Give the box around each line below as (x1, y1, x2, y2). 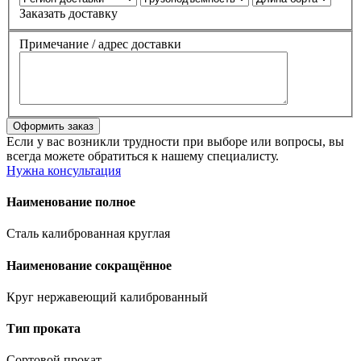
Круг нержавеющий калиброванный (6, 289, 208, 304)
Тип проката (6, 322, 81, 336)
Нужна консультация (6, 163, 121, 177)
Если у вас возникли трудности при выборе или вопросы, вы (6, 134, 344, 148)
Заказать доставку (19, 6, 118, 21)
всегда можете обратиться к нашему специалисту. (6, 148, 279, 163)
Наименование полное (6, 195, 135, 210)
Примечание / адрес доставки (19, 36, 181, 51)
